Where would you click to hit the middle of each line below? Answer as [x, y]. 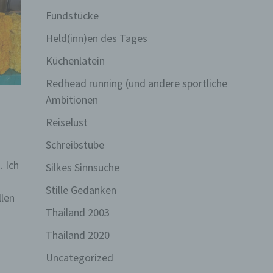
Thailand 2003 [77, 212]
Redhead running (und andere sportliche [136, 83]
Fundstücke [72, 16]
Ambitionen [72, 100]
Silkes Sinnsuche [82, 167]
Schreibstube [75, 145]
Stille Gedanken [81, 190]
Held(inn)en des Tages [96, 38]
